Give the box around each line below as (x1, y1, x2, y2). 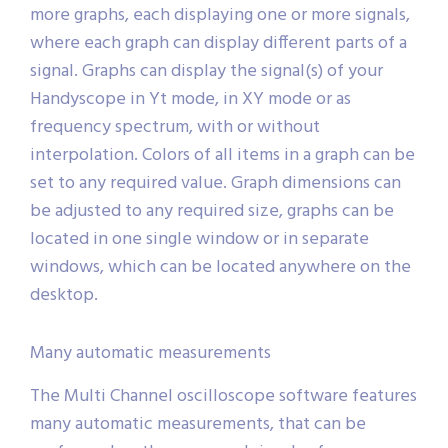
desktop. (30, 281, 98, 311)
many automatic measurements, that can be (30, 410, 366, 440)
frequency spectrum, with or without (30, 113, 320, 143)
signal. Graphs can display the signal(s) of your (30, 57, 383, 87)
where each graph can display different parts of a (30, 29, 407, 59)
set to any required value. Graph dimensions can (30, 169, 401, 199)
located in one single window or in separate (30, 225, 369, 255)
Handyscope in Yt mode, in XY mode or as (30, 85, 351, 115)
